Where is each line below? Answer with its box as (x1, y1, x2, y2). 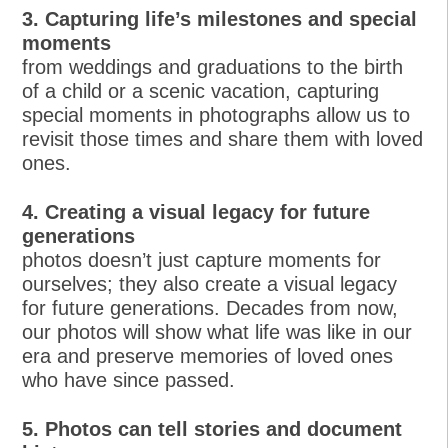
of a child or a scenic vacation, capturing (22, 79, 380, 102)
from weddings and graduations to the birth (22, 55, 404, 78)
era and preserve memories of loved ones (22, 344, 394, 367)
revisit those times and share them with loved (22, 127, 424, 150)
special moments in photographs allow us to (22, 103, 411, 126)
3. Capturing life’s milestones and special (22, 7, 418, 30)
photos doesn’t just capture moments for (22, 248, 382, 271)
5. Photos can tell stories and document (22, 417, 403, 440)
